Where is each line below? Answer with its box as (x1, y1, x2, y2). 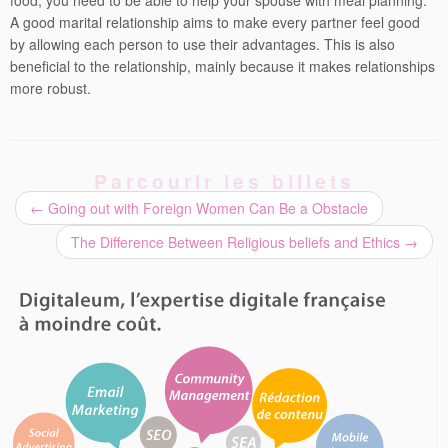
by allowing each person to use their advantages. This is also (10, 34, 395, 55)
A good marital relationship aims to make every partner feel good (10, 12, 420, 33)
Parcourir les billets (93, 167, 355, 196)
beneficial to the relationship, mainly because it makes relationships (10, 56, 435, 77)
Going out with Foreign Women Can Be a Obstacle (44, 198, 368, 219)
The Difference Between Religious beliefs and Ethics (71, 232, 404, 253)
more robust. (10, 78, 91, 99)
